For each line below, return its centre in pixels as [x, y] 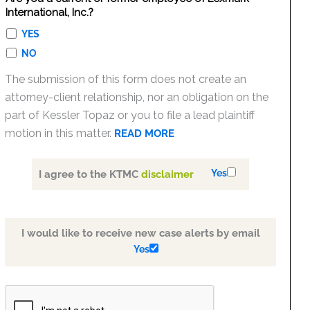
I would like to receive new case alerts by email [140, 234]
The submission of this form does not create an [126, 79]
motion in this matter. [60, 133]
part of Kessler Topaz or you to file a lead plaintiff [130, 115]
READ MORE [145, 134]
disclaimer [168, 175]
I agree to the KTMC [90, 175]
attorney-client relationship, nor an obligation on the [137, 97]
